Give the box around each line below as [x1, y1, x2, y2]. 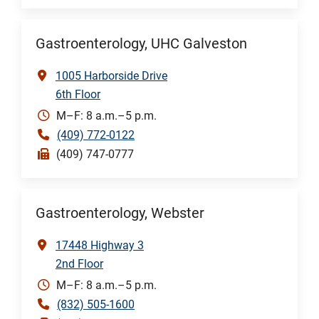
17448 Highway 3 [56, 238, 144, 252]
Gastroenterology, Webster [36, 204, 204, 221]
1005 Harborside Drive [56, 68, 167, 83]
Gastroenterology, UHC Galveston [36, 35, 247, 52]
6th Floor [56, 87, 100, 101]
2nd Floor [56, 256, 103, 271]
